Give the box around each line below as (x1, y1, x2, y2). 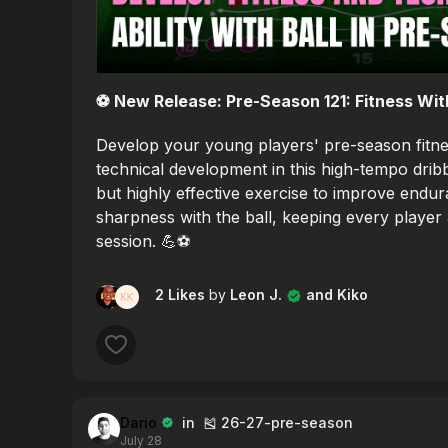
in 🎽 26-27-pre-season (174, 413, 353, 431)
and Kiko (302, 285, 368, 303)
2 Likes (155, 285, 209, 303)
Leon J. (226, 285, 286, 303)
